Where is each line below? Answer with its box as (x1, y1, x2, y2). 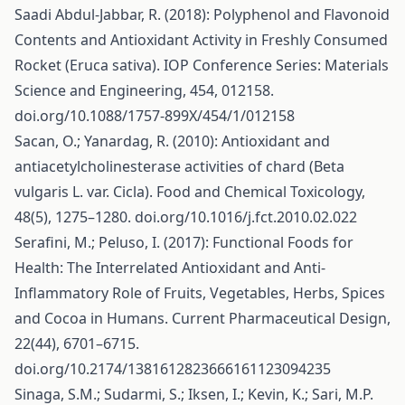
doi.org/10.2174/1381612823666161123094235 (14, 359, 331, 379)
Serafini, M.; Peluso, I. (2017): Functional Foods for (14, 232, 353, 252)
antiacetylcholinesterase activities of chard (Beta (14, 156, 344, 176)
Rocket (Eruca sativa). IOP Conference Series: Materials (14, 55, 389, 75)
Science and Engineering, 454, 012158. (14, 80, 274, 100)
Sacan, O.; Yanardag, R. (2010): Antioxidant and (14, 131, 330, 151)
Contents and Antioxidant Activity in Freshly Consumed (14, 30, 388, 50)
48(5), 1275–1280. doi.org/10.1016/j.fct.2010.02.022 (14, 207, 357, 227)
